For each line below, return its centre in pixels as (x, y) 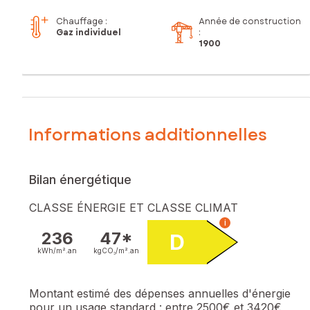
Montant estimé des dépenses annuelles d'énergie (160, 293)
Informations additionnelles (148, 134)
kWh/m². (53, 250)
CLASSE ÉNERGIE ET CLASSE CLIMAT (134, 207)
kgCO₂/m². (112, 250)
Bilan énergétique (80, 179)
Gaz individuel (89, 33)
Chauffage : (82, 22)
